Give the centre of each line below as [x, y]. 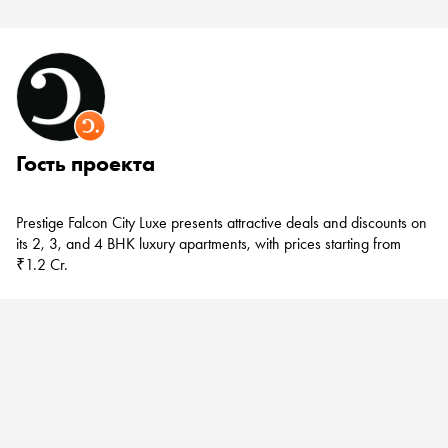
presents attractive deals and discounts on [297, 222]
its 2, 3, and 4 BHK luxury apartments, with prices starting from [208, 243]
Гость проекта [85, 163]
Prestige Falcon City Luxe [91, 222]
